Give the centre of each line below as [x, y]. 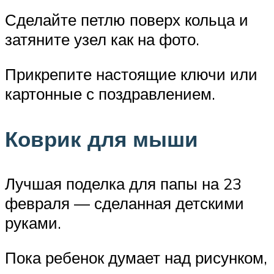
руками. [33, 222]
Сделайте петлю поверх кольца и [127, 19]
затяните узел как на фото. [102, 39]
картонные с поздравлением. [110, 94]
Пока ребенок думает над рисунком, [136, 258]
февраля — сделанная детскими [124, 203]
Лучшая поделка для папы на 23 [123, 183]
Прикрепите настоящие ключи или [131, 74]
